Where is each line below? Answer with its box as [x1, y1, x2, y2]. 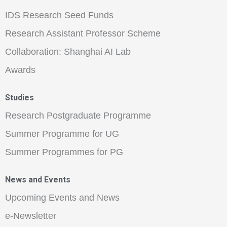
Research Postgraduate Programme [5, 110, 151, 121]
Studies [5, 92, 34, 102]
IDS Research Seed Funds [5, 10, 113, 20]
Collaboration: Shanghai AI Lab [5, 46, 131, 57]
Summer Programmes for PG [5, 146, 123, 157]
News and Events [5, 174, 70, 184]
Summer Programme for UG [5, 128, 119, 139]
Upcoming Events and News [5, 192, 120, 203]
